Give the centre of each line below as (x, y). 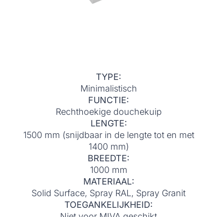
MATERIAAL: (108, 182)
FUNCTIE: (108, 100)
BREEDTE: (108, 158)
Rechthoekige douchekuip (108, 112)
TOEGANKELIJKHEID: (108, 205)
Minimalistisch (108, 89)
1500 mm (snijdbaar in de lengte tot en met (108, 135)
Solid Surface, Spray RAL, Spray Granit (108, 193)
